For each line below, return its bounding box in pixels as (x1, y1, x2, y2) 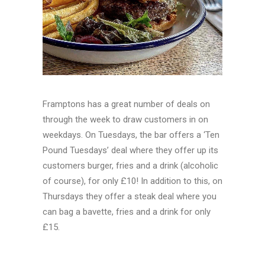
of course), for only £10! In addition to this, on (43, 176, 222, 186)
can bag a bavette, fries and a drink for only (43, 206, 211, 217)
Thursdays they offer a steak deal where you (43, 191, 216, 202)
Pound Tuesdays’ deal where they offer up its (43, 145, 218, 156)
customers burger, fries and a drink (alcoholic (43, 160, 218, 171)
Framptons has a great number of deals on (43, 99, 210, 109)
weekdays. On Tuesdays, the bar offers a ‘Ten (43, 130, 219, 140)
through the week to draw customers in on (43, 114, 208, 125)
